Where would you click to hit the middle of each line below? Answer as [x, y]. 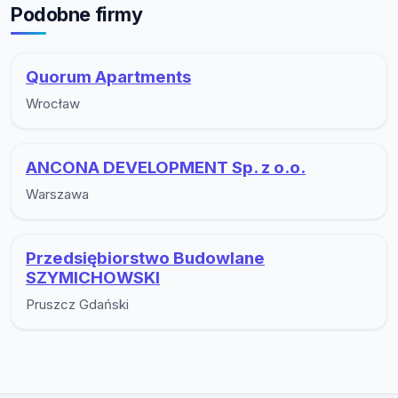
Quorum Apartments [108, 76]
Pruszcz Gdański [77, 304]
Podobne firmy [77, 15]
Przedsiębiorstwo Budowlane [145, 258]
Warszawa [57, 194]
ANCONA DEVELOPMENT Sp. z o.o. [166, 167]
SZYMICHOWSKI [93, 277]
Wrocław [53, 103]
